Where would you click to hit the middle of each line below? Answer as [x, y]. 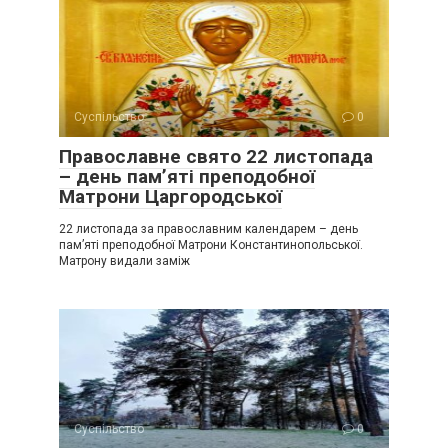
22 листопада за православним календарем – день [208, 229]
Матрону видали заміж [124, 261]
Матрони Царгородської [170, 196]
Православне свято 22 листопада [216, 156]
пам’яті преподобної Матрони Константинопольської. [211, 245]
